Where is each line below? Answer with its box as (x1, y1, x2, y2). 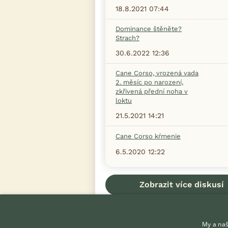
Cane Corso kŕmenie (116, 132, 181, 140)
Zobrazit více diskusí (139, 180, 224, 190)
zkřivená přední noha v (116, 88, 188, 96)
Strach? (116, 34, 139, 42)
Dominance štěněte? (116, 25, 182, 33)
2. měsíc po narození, (116, 78, 183, 87)
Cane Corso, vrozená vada (116, 69, 198, 77)
